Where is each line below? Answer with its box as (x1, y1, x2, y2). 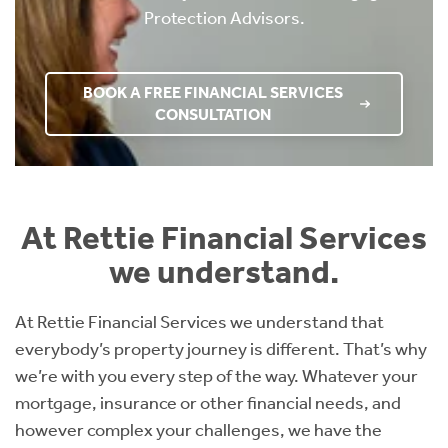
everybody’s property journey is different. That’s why (15, 338, 427, 361)
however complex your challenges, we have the (15, 419, 382, 442)
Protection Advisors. (143, 7, 305, 30)
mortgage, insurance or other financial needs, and (15, 392, 401, 415)
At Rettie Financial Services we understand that (15, 311, 384, 334)
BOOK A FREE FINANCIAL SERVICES (83, 83, 343, 103)
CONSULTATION (155, 105, 271, 125)
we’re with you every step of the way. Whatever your (15, 365, 418, 388)
